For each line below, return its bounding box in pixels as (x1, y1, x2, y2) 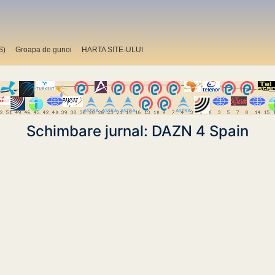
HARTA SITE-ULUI (82, 45, 143, 54)
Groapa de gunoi (15, 45, 72, 54)
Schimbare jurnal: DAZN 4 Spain (26, 122, 249, 141)
